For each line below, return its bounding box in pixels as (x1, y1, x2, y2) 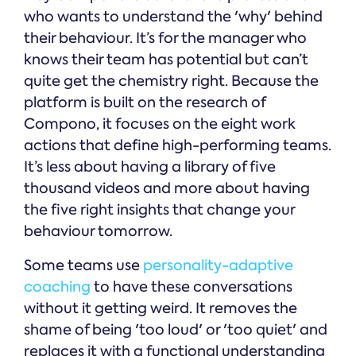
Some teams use (24, 256, 143, 276)
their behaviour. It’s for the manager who (24, 29, 307, 48)
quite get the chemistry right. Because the (24, 72, 319, 91)
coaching (24, 277, 91, 297)
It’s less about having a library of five (24, 157, 276, 177)
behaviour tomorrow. (24, 222, 172, 242)
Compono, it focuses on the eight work (24, 114, 296, 134)
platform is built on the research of (24, 93, 265, 113)
